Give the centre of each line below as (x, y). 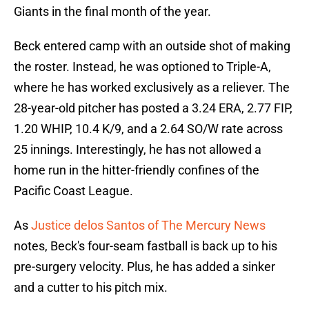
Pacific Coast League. (73, 191)
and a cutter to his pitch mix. (91, 288)
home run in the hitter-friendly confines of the (137, 170)
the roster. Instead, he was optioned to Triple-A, (142, 67)
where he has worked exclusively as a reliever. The (152, 88)
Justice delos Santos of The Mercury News (148, 226)
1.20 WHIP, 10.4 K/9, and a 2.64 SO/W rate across (148, 129)
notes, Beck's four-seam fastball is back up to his (146, 246)
